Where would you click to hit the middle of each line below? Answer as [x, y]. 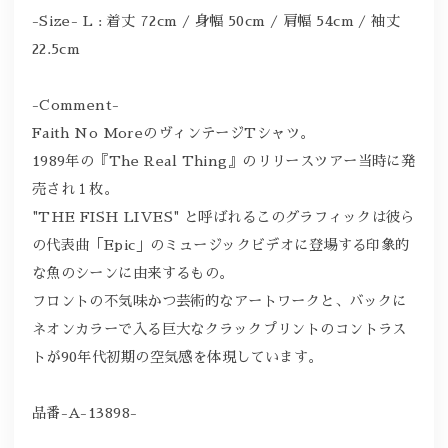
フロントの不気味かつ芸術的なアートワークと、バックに [219, 300]
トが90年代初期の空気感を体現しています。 [177, 356]
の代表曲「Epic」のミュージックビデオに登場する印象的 [220, 244]
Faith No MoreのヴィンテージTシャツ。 [173, 132]
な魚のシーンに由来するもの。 [132, 272]
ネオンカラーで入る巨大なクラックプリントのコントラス [219, 328]
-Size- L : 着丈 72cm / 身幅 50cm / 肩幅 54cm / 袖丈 [216, 20]
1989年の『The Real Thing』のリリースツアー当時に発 [223, 160]
